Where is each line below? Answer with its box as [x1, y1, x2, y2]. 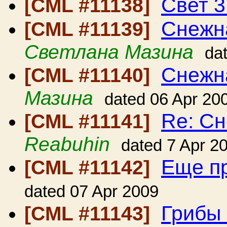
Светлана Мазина [24, 41, 194, 63]
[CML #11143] [24, 203, 156, 224]
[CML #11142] [24, 157, 156, 178]
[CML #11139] [24, 18, 156, 40]
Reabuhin [24, 133, 110, 155]
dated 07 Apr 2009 [24, 182, 159, 201]
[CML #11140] [24, 64, 156, 86]
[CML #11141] [24, 110, 156, 132]
